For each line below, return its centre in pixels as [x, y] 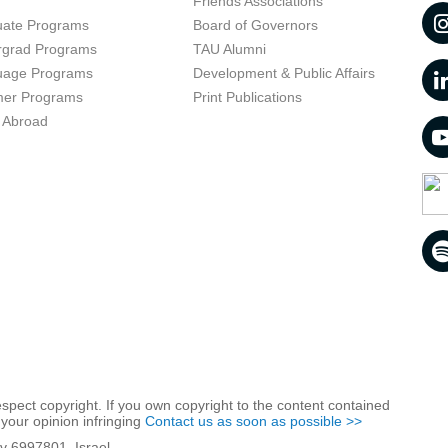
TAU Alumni [229, 49]
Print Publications [247, 97]
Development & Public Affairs [283, 73]
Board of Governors [255, 25]
